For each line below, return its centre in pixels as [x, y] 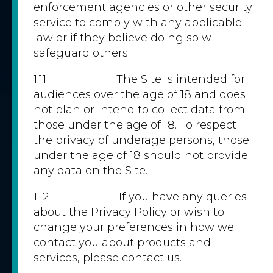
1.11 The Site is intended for [139, 79]
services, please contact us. [108, 258]
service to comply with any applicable [138, 23]
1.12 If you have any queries [140, 197]
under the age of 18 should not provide [141, 155]
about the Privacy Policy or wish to [129, 212]
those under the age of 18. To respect [135, 125]
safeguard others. [82, 53]
